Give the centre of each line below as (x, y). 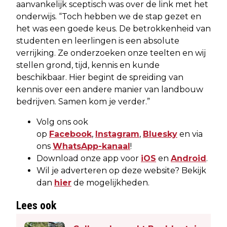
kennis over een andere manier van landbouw (110, 89)
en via (190, 134)
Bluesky (160, 134)
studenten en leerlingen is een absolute (98, 41)
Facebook (70, 134)
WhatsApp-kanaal (91, 146)
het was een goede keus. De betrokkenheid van (113, 28)
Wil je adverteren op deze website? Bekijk (121, 170)
